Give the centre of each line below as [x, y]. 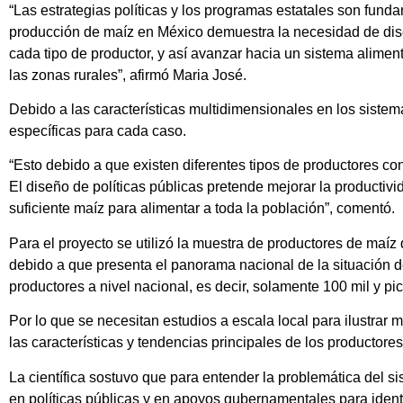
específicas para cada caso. [98, 130]
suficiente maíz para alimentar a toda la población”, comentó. [202, 209]
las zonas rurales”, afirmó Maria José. [128, 75]
